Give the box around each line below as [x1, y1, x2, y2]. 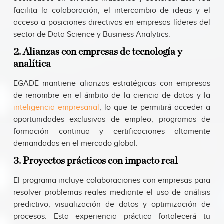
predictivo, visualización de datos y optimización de [13, 200, 210, 210]
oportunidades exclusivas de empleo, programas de [13, 115, 210, 125]
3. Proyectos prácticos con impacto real [13, 156, 178, 166]
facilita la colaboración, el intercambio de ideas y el [13, 6, 210, 16]
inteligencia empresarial [13, 103, 99, 113]
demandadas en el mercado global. [13, 139, 138, 149]
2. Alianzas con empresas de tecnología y [13, 47, 182, 57]
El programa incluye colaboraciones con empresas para [13, 176, 210, 186]
